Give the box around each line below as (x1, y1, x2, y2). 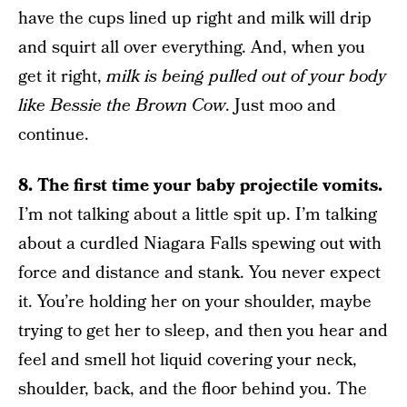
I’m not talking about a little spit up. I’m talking (18, 203, 377, 228)
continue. (18, 123, 89, 148)
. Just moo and (225, 94, 336, 119)
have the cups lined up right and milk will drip (18, 6, 372, 32)
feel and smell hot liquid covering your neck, (18, 348, 357, 373)
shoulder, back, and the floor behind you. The (18, 377, 367, 402)
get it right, (18, 65, 106, 90)
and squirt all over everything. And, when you (18, 35, 365, 61)
